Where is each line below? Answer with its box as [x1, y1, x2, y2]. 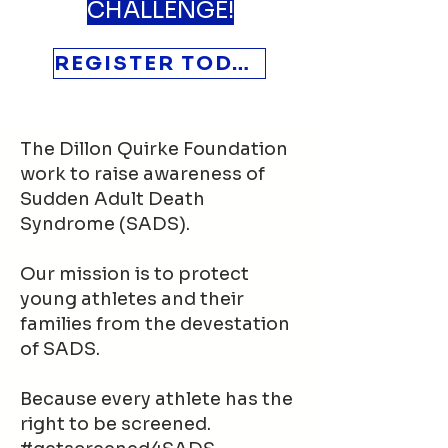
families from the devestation [20, 313, 290, 335]
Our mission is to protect [20, 263, 249, 285]
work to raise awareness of [20, 163, 265, 185]
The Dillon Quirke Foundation [20, 138, 288, 160]
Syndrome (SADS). [20, 213, 190, 235]
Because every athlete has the [20, 388, 293, 410]
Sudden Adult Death [20, 188, 205, 210]
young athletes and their [20, 288, 244, 310]
